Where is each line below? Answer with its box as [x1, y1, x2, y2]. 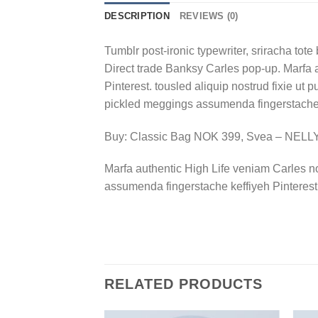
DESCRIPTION [104, 10, 170, 21]
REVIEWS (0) [179, 10, 238, 21]
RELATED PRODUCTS [104, 276, 263, 292]
